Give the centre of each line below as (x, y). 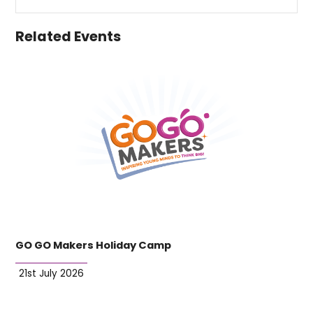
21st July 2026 (52, 274)
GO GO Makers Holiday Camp (94, 246)
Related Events (68, 37)
